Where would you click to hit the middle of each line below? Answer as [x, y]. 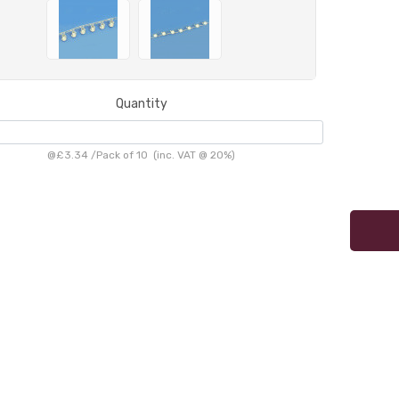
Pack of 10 [122, 155]
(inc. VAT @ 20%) [192, 155]
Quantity [141, 104]
